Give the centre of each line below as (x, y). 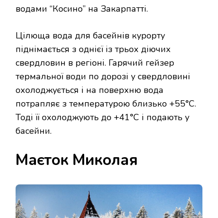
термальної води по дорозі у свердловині (103, 77)
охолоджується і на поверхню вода (90, 90)
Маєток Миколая (77, 160)
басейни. (34, 131)
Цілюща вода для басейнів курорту (90, 36)
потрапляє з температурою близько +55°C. (106, 104)
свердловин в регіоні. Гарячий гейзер (95, 63)
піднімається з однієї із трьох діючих (93, 49)
